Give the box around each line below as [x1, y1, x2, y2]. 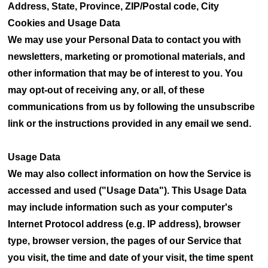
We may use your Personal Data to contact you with [8, 35, 242, 45]
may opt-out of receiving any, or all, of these [8, 85, 205, 95]
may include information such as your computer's [8, 202, 233, 212]
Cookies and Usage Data [8, 18, 121, 28]
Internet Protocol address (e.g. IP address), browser [8, 219, 241, 229]
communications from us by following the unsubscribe [8, 102, 255, 112]
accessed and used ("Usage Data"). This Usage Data [8, 185, 247, 196]
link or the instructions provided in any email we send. [8, 118, 252, 129]
